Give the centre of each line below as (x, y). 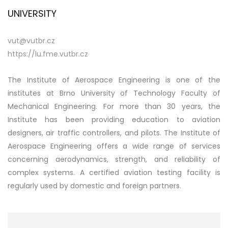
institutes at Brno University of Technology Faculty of (114, 93)
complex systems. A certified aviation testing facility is (114, 173)
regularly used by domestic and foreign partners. (94, 186)
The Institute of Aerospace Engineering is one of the (114, 80)
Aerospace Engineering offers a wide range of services (114, 146)
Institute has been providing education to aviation (114, 120)
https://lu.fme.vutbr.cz (48, 54)
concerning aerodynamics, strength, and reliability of (114, 159)
